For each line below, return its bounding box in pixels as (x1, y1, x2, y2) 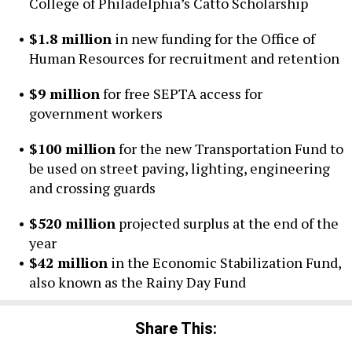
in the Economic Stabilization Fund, (107, 252, 341, 272)
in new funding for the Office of (111, 28, 315, 48)
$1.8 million (28, 28, 112, 48)
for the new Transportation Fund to (115, 138, 343, 158)
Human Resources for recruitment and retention (28, 48, 339, 68)
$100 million (28, 138, 115, 158)
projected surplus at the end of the (115, 213, 339, 233)
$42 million (28, 252, 108, 272)
